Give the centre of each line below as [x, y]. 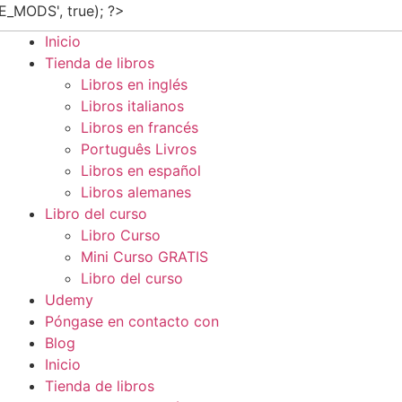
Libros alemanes [135, 192]
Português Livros [138, 149]
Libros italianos [132, 106]
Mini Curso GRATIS [144, 257]
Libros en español [140, 170]
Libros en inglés [134, 84]
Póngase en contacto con [131, 321]
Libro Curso [120, 235]
